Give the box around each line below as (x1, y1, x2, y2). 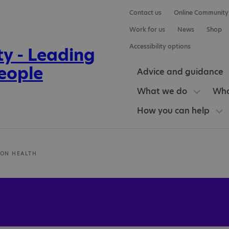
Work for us (129, 25, 165, 34)
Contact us (129, 8, 162, 17)
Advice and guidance (136, 66, 223, 78)
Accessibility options (129, 42, 191, 51)
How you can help (136, 105, 210, 117)
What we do (136, 85, 187, 97)
